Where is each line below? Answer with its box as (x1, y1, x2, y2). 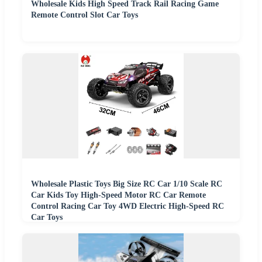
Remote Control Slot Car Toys (31, 11, 138, 19)
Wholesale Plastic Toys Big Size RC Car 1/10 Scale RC (31, 180, 222, 188)
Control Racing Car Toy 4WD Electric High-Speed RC (31, 202, 224, 211)
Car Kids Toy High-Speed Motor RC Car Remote (31, 191, 206, 199)
